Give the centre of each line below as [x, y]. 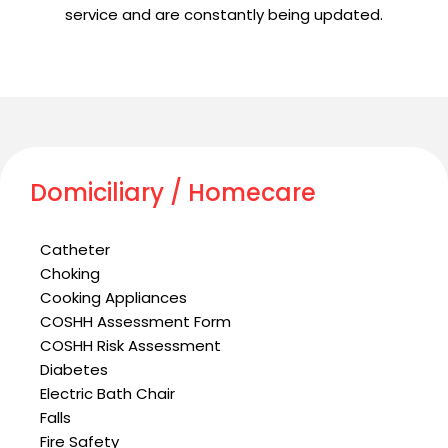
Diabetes [74, 370]
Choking [70, 274]
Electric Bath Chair [107, 394]
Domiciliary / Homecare [173, 193]
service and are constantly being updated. [224, 15]
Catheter [75, 250]
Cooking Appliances [113, 298]
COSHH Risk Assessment [130, 346]
